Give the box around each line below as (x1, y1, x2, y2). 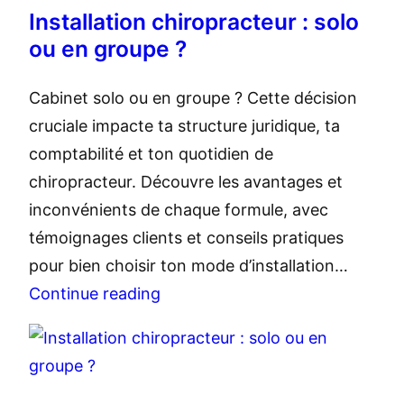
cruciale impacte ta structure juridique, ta (29, 116, 340, 136)
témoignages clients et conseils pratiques (29, 228, 344, 248)
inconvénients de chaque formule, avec (29, 200, 328, 220)
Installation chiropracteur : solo (29, 8, 359, 36)
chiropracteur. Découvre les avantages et (29, 172, 343, 192)
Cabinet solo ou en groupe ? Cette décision (29, 88, 357, 108)
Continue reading (29, 284, 161, 304)
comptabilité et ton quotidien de (29, 144, 273, 164)
